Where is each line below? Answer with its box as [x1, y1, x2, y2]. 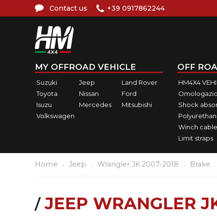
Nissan [78, 89, 99, 97]
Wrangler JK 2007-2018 [97, 160, 179, 169]
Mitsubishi [121, 100, 152, 108]
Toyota [36, 89, 58, 97]
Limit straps [178, 134, 213, 142]
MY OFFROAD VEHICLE [35, 62, 136, 72]
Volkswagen [36, 111, 75, 120]
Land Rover [121, 78, 157, 86]
